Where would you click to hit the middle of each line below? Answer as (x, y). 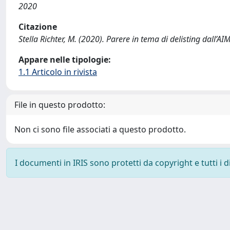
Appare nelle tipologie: (65, 60)
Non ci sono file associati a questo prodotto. (100, 129)
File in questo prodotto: (60, 105)
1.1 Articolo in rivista (58, 72)
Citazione (38, 27)
